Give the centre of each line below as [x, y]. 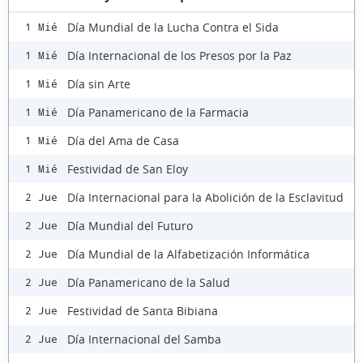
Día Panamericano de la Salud [149, 282]
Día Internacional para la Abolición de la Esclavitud [205, 197]
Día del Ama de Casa [123, 140]
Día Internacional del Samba [144, 339]
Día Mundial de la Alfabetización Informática [188, 254]
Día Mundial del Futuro [130, 225]
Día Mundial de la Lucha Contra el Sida [173, 27]
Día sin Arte [99, 83]
